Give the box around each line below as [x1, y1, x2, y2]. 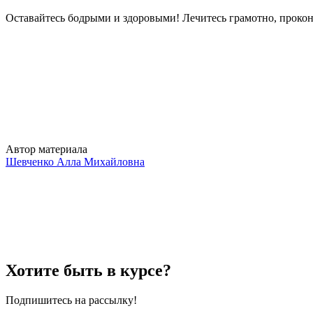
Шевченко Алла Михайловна [6, 155, 145, 168]
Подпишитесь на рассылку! [6, 293, 137, 306]
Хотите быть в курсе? [6, 261, 171, 279]
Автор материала [6, 143, 87, 155]
